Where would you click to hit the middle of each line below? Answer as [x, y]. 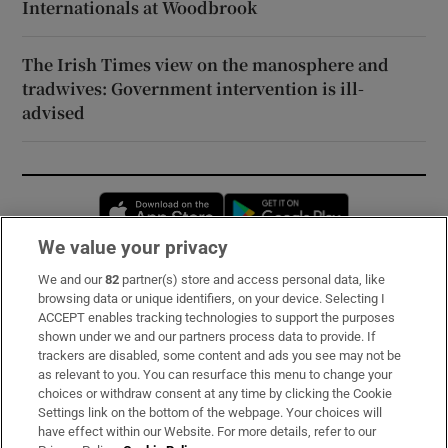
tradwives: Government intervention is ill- [193, 88]
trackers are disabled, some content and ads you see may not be [220, 355]
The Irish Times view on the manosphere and [206, 64]
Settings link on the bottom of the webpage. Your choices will [210, 412]
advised [54, 112]
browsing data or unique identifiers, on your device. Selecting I [212, 298]
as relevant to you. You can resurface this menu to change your [215, 374]
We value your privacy [133, 247]
